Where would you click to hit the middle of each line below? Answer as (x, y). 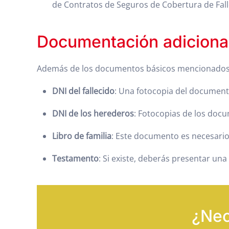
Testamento (75, 158)
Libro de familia (82, 136)
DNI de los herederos (93, 113)
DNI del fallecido (83, 91)
